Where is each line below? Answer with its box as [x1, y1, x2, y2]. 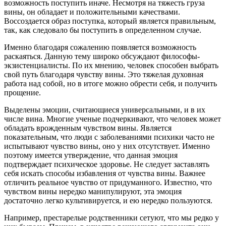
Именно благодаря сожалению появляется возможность [4, 42, 196, 51]
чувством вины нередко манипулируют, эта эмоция [4, 187, 182, 196]
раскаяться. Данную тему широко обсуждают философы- [4, 51, 200, 61]
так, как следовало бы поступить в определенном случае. [4, 25, 201, 34]
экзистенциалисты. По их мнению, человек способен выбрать [4, 61, 218, 70]
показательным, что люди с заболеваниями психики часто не [4, 132, 214, 141]
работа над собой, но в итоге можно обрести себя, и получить [4, 79, 217, 88]
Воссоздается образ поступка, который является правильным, [4, 16, 216, 25]
